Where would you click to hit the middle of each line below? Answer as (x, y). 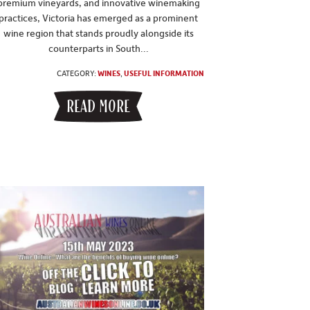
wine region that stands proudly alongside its (98, 33)
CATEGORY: (77, 73)
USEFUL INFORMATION (164, 73)
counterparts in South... (98, 48)
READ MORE (99, 106)
